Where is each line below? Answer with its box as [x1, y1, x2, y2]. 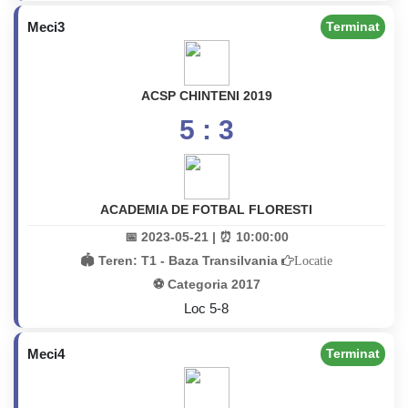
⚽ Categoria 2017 [152, 277, 260, 291]
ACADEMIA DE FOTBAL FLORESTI [100, 202, 312, 217]
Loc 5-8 [184, 301, 229, 316]
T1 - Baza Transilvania [141, 253, 281, 268]
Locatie [294, 254, 332, 267]
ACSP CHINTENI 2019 [140, 88, 272, 103]
